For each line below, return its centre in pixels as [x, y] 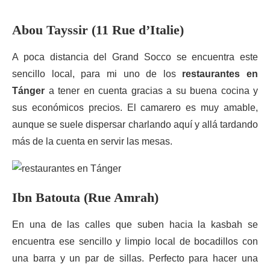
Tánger [28, 91]
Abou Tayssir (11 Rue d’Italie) [98, 30]
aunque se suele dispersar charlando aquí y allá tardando [135, 124]
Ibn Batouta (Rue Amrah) [85, 197]
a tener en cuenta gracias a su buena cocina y [151, 91]
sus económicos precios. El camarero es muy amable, [135, 108]
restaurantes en [220, 74]
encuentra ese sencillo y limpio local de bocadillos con [135, 241]
